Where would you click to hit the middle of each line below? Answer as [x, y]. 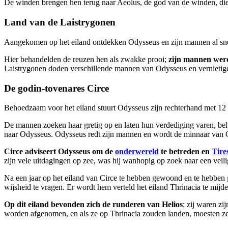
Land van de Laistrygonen [60, 22]
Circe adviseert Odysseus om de [59, 152]
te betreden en [185, 152]
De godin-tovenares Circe [56, 88]
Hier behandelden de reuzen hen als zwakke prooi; [86, 59]
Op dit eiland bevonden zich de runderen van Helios [93, 205]
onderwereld [137, 152]
